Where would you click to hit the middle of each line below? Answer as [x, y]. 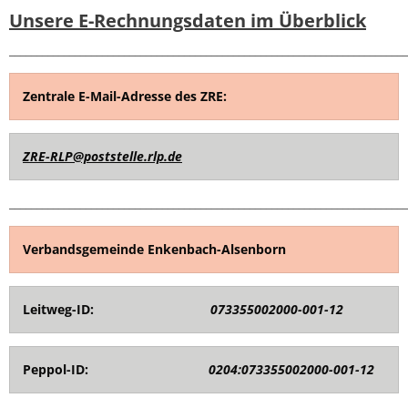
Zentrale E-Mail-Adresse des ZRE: [125, 96]
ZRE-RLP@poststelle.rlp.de [102, 156]
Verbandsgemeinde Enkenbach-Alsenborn [154, 249]
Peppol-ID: [61, 369]
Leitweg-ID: [66, 309]
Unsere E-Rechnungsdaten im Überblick [188, 20]
